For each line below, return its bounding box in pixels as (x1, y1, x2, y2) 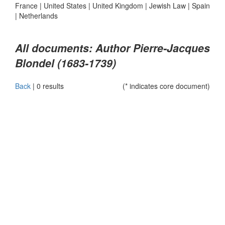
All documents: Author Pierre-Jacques (15, 40, 210, 56)
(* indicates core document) (123, 81, 210, 91)
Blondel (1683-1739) (15, 55, 116, 71)
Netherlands (19, 11, 58, 21)
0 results (37, 81, 64, 91)
